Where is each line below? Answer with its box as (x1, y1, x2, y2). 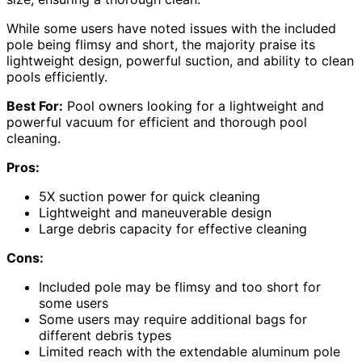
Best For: (6, 97, 63, 114)
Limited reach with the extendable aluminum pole (39, 343, 340, 360)
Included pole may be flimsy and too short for (39, 278, 321, 295)
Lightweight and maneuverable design (39, 204, 271, 221)
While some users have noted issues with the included (6, 19, 336, 36)
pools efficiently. (6, 68, 107, 85)
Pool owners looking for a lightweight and (63, 97, 324, 114)
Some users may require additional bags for (39, 310, 307, 327)
